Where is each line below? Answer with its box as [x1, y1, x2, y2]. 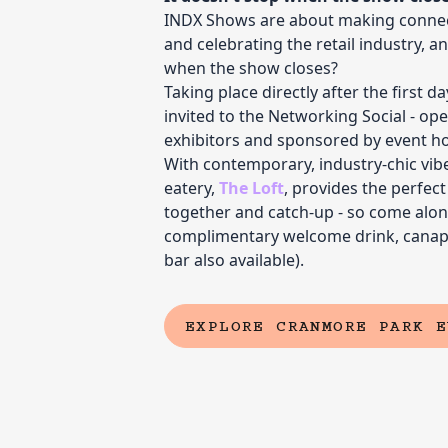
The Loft [219, 177, 284, 199]
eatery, [164, 177, 219, 199]
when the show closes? [164, 57, 338, 79]
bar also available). [164, 249, 304, 271]
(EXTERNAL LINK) [184, 324, 355, 343]
